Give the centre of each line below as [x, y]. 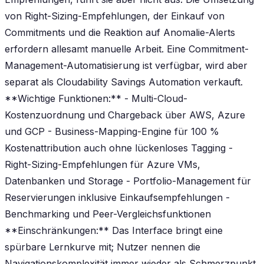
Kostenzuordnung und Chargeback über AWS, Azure [125, 115]
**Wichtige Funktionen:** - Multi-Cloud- [96, 98]
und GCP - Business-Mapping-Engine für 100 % [112, 131]
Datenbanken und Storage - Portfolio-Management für [128, 181]
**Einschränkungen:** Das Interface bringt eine [114, 230]
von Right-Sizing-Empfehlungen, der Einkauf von [115, 16]
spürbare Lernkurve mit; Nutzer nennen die [103, 247]
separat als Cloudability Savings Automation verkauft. [124, 82]
